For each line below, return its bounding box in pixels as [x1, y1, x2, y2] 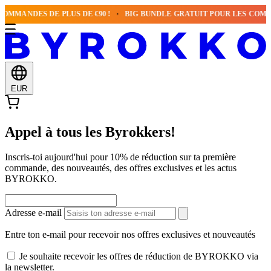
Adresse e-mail [5, 207, 62, 218]
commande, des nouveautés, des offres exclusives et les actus [5, 163, 237, 174]
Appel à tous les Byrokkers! [5, 123, 175, 140]
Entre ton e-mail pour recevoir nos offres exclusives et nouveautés [5, 229, 255, 240]
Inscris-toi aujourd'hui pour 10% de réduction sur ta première [5, 152, 236, 163]
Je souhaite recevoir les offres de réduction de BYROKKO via [19, 251, 258, 262]
